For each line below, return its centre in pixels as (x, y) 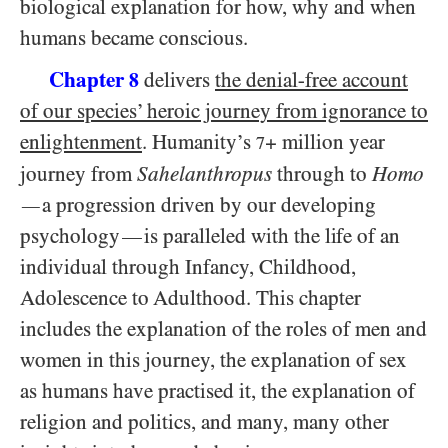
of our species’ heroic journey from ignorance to (224, 111)
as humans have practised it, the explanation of (217, 391)
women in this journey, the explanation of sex (213, 360)
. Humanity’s (199, 142)
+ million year (325, 142)
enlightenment (81, 142)
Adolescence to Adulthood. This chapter (190, 298)
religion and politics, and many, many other (204, 422)
